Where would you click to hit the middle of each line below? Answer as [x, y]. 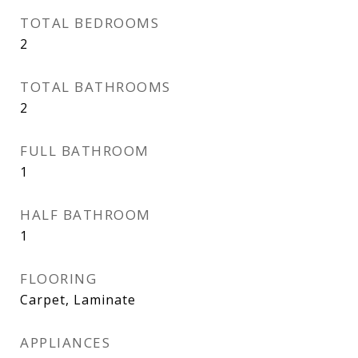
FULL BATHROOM [85, 151]
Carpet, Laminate [78, 300]
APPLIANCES [65, 342]
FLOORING [58, 278]
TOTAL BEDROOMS [89, 23]
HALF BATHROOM [86, 215]
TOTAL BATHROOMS [95, 87]
